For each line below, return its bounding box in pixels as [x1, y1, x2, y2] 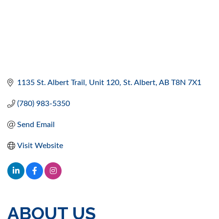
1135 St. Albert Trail [17, 78, 85, 87]
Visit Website [17, 141, 63, 150]
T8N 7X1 [171, 78, 201, 87]
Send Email [17, 120, 55, 129]
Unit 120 [89, 78, 119, 87]
